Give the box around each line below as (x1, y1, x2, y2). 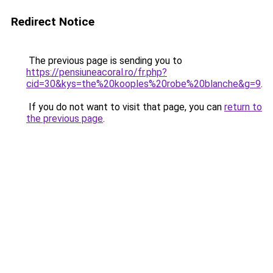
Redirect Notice (11, 15, 94, 29)
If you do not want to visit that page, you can (26, 101, 224, 113)
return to (224, 101, 262, 113)
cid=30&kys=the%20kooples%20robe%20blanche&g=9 (26, 78, 261, 90)
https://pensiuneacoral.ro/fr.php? (26, 66, 167, 78)
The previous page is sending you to (26, 55, 182, 66)
